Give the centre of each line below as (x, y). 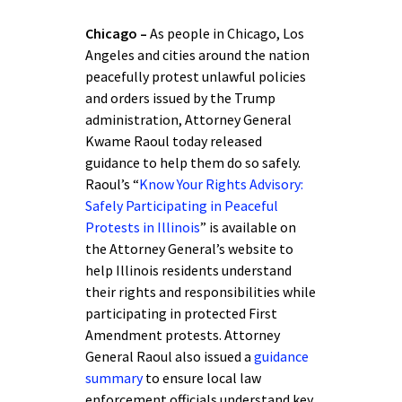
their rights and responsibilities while (201, 292)
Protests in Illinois (143, 227)
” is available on (248, 227)
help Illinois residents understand (188, 270)
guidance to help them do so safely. (193, 162)
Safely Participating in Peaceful (182, 205)
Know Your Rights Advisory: (221, 184)
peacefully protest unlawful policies (196, 76)
